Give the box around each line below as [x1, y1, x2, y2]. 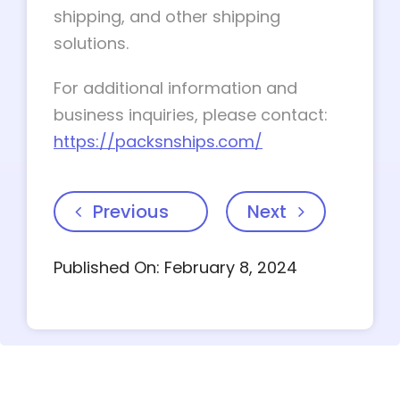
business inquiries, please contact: [54, 104, 328, 126]
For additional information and [54, 77, 297, 99]
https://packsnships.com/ [54, 130, 262, 153]
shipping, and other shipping [54, 5, 280, 28]
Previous [93, 199, 169, 224]
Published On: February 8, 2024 [54, 256, 297, 279]
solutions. [54, 32, 129, 54]
